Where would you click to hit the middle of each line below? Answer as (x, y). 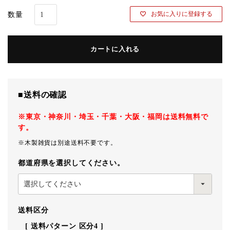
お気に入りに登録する (182, 14)
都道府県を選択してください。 (71, 163)
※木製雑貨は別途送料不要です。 (68, 142)
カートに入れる (115, 49)
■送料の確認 (43, 94)
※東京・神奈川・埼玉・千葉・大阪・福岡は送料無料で (113, 117)
